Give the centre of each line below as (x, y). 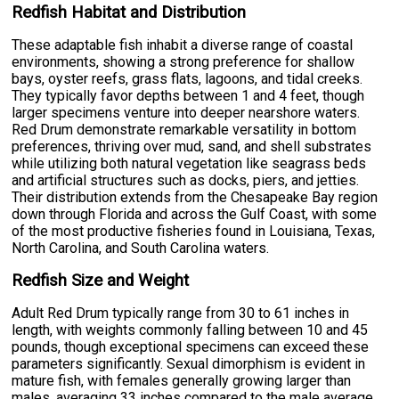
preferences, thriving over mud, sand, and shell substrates (192, 146)
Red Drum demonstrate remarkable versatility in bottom (184, 129)
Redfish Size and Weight (101, 280)
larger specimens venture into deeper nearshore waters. (186, 112)
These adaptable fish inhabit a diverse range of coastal (183, 45)
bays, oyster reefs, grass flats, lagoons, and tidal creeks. (187, 78)
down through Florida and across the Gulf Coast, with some (195, 214)
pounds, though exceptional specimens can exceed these (191, 346)
